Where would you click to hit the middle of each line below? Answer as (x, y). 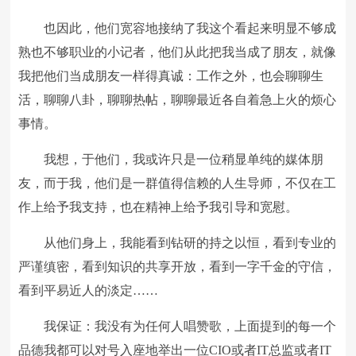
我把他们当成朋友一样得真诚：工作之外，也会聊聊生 (171, 76)
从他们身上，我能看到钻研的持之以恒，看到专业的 (190, 243)
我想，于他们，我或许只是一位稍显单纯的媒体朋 (184, 159)
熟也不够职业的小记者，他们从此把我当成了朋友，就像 (178, 52)
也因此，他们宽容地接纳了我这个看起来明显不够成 (190, 28)
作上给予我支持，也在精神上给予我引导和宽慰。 (159, 207)
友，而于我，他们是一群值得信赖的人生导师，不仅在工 (178, 183)
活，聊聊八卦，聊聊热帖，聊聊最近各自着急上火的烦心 (178, 100)
